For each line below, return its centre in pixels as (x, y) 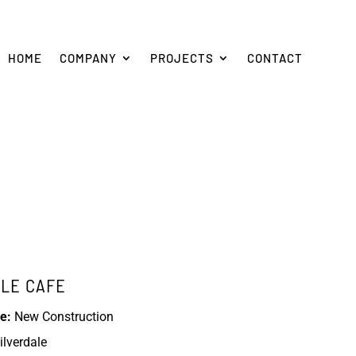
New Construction (62, 316)
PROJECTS (182, 58)
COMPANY (88, 58)
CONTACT (275, 58)
